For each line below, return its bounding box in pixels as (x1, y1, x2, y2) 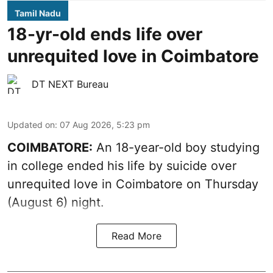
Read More (112, 230, 161, 243)
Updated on (7, 119, 55, 130)
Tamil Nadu (15, 8, 61, 19)
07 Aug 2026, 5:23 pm (60, 119, 150, 130)
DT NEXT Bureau (32, 78, 108, 91)
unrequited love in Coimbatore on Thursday (7, 177, 258, 192)
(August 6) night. (7, 195, 104, 210)
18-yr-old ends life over (7, 24, 202, 45)
